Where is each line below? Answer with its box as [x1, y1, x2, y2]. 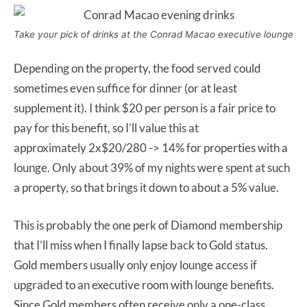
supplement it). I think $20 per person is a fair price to [14, 101, 275, 116]
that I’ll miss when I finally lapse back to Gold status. [14, 238, 268, 253]
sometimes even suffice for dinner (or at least [14, 81, 237, 96]
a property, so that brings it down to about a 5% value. [14, 180, 279, 195]
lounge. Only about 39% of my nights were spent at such [14, 160, 290, 175]
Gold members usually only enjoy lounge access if [14, 258, 257, 273]
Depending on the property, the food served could [14, 61, 261, 76]
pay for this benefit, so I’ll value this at [14, 121, 199, 136]
